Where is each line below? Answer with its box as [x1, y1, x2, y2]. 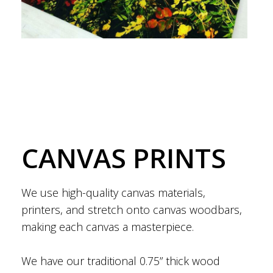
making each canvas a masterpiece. [21, 219, 194, 234]
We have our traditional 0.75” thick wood [21, 253, 220, 268]
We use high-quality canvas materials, [21, 185, 205, 200]
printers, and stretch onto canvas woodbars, [21, 202, 242, 217]
